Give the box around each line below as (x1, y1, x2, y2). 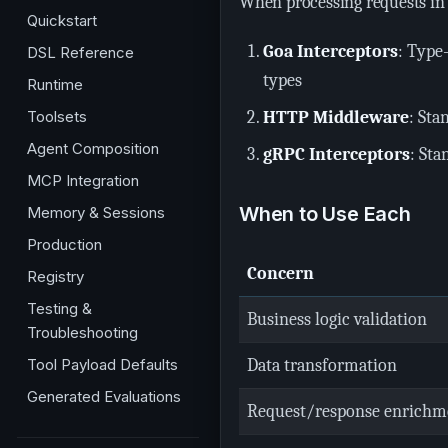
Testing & (27, 299, 92, 318)
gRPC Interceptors (263, 144, 410, 165)
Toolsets (27, 107, 87, 126)
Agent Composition (27, 139, 159, 158)
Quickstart (27, 11, 97, 30)
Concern (247, 263, 314, 284)
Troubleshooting (27, 323, 138, 342)
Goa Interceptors (263, 41, 398, 62)
